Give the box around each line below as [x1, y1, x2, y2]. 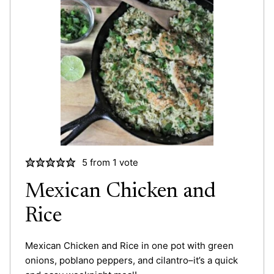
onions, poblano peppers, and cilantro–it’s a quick [25, 254, 238, 266]
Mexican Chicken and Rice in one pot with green [25, 239, 234, 251]
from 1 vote [87, 156, 138, 168]
